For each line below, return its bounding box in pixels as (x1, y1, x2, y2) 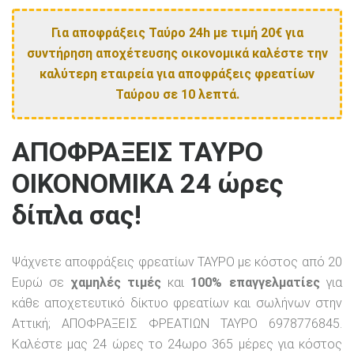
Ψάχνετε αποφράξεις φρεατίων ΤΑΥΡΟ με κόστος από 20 (12, 254, 342, 269)
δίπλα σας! (12, 198, 141, 231)
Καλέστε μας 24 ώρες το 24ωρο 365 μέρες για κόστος (12, 336, 342, 352)
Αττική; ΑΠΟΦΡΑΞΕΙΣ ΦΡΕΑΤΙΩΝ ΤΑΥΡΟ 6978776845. (12, 315, 342, 331)
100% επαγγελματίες (190, 274, 320, 290)
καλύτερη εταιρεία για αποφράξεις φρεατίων (40, 66, 314, 81)
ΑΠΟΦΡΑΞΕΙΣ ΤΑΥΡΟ (12, 135, 263, 168)
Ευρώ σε (12, 274, 71, 290)
